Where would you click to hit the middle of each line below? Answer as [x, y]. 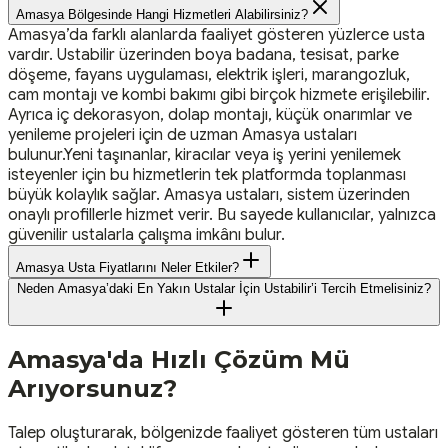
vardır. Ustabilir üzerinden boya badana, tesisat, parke [203, 54]
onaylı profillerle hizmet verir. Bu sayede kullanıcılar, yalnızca [222, 214]
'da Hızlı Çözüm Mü [228, 360]
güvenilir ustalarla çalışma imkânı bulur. [146, 234]
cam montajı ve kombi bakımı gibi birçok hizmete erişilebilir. [219, 94]
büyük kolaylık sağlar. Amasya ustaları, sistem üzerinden [209, 194]
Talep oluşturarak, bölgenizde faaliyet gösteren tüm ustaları [223, 433]
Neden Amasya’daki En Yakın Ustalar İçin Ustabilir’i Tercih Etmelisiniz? [224, 288]
